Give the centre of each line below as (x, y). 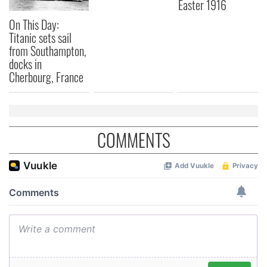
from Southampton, (48, 51)
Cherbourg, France (46, 77)
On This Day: (34, 25)
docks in (25, 64)
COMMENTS (133, 140)
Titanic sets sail (40, 38)
